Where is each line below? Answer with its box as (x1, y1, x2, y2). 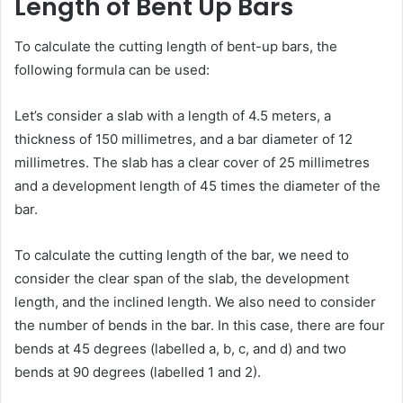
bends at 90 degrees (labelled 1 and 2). (14, 363, 261, 381)
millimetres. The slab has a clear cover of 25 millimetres (14, 154, 370, 171)
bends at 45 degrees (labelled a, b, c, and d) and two (14, 340, 346, 357)
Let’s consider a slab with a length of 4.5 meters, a (14, 107, 331, 124)
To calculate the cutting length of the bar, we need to (14, 246, 349, 264)
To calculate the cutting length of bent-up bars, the (14, 38, 337, 55)
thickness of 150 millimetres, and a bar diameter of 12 (14, 130, 353, 148)
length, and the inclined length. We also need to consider (14, 293, 376, 310)
